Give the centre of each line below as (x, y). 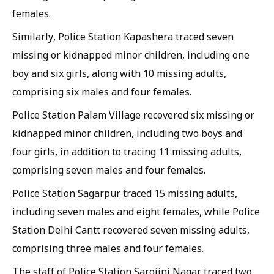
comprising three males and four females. (108, 248)
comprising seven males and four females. (109, 170)
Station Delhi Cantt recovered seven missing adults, (131, 230)
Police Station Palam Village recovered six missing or (133, 115)
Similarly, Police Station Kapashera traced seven (123, 37)
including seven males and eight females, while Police (136, 212)
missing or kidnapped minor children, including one (131, 55)
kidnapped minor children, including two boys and (127, 133)
